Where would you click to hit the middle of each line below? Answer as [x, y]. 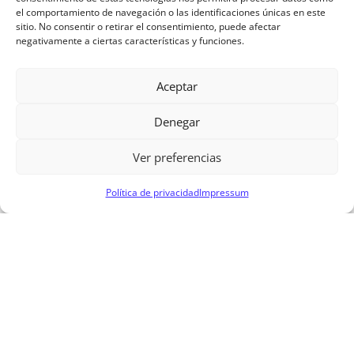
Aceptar [177, 86]
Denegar [177, 121]
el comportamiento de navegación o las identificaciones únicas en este [171, 12]
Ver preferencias [177, 157]
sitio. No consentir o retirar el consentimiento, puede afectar [148, 26]
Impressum [224, 192]
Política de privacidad [152, 192]
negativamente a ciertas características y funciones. [130, 41]
